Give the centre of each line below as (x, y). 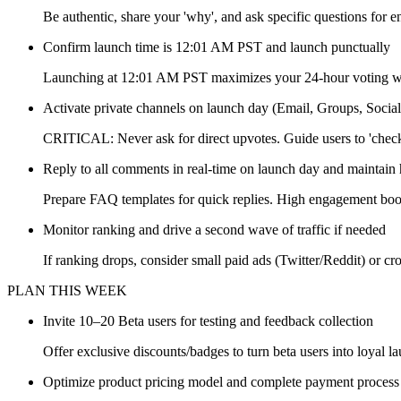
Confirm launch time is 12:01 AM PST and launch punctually (217, 47)
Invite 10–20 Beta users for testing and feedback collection (208, 321)
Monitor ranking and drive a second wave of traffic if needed (214, 230)
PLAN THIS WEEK (67, 291)
